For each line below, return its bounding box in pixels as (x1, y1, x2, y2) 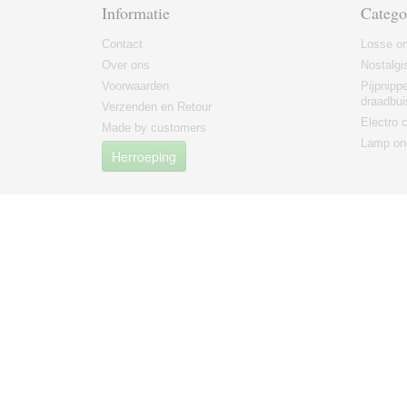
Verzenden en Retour (102, 100, 212, 114)
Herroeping (112, 147, 176, 165)
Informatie (102, 2, 170, 24)
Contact (102, 37, 143, 51)
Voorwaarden (102, 79, 169, 93)
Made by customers (102, 121, 206, 134)
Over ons (102, 58, 150, 72)
